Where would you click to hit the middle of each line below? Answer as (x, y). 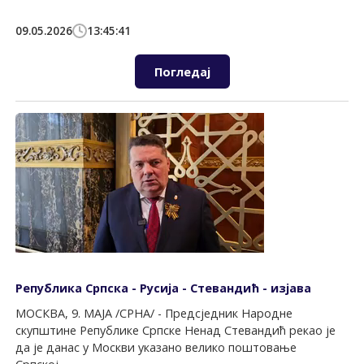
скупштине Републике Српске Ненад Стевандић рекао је (176, 331)
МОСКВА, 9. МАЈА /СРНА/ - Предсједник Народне (154, 314)
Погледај (182, 71)
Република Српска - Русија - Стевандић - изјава (164, 288)
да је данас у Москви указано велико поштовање (156, 348)
